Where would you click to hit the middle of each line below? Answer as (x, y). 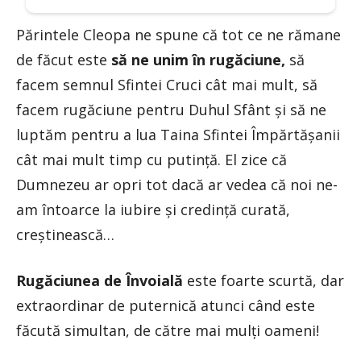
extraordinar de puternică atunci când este (166, 306)
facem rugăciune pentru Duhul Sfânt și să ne (171, 110)
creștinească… (65, 235)
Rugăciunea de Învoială (100, 281)
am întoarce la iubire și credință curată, (153, 210)
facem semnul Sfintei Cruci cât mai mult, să (167, 85)
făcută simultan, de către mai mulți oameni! (168, 331)
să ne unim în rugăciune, (198, 60)
